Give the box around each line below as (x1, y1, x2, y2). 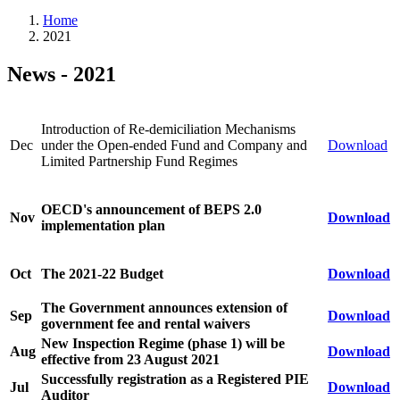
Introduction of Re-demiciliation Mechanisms (41, 121, 296, 137)
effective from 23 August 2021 (41, 351, 220, 367)
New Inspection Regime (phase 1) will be (41, 335, 285, 351)
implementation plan (41, 217, 165, 233)
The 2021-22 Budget (41, 265, 163, 281)
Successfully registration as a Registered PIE (41, 371, 309, 387)
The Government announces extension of (41, 299, 287, 315)
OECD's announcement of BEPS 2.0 (41, 201, 262, 217)
